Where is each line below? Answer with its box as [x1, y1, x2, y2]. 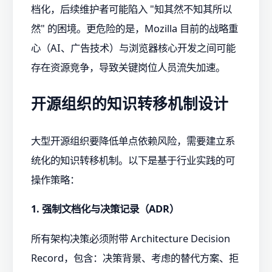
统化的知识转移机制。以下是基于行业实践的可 [31, 152, 235, 167]
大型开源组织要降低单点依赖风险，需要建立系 [31, 133, 235, 148]
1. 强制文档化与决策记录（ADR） [31, 202, 179, 216]
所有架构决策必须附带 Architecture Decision [31, 231, 230, 245]
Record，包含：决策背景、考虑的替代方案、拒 [31, 250, 239, 265]
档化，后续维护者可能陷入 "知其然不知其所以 [31, 1, 232, 16]
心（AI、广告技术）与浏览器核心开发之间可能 [31, 40, 236, 55]
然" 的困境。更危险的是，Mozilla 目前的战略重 [31, 21, 238, 35]
